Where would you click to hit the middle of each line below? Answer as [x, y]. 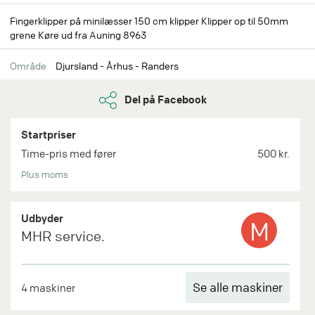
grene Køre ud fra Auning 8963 [78, 34]
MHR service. [63, 236]
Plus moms [45, 175]
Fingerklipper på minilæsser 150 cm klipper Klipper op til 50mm [149, 20]
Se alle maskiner [238, 288]
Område [28, 65]
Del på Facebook [165, 99]
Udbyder [42, 218]
